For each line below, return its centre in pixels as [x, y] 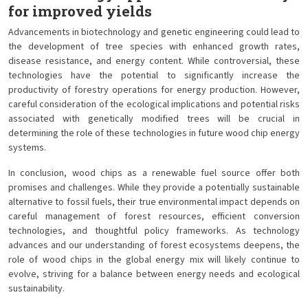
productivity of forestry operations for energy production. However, [154, 90]
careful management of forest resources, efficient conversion [154, 217]
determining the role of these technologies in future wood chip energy [154, 133]
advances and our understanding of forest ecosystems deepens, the [154, 245]
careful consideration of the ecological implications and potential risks [154, 104]
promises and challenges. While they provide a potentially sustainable [154, 188]
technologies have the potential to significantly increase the [154, 76]
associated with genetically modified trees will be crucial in [154, 119]
